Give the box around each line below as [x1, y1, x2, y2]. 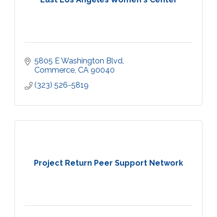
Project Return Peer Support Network [34, 158, 183, 168]
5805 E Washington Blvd [34, 56, 123, 65]
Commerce [34, 65, 75, 75]
